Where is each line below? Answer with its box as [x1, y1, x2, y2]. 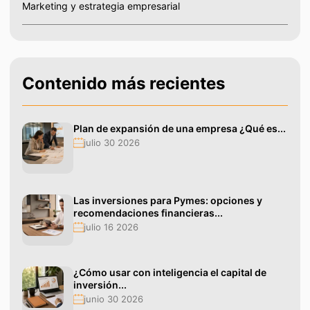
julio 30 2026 [84, 137, 140, 149]
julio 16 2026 [84, 221, 138, 233]
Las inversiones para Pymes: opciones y [73, 194, 262, 207]
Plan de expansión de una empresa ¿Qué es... [73, 122, 286, 135]
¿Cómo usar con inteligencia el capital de [73, 266, 266, 279]
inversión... [73, 279, 127, 291]
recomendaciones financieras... [73, 207, 223, 219]
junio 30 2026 [84, 293, 143, 305]
